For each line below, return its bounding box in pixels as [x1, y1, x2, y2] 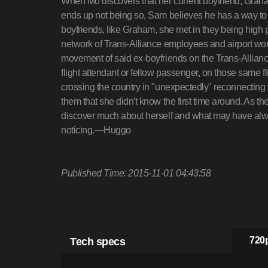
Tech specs [70, 234, 126, 248]
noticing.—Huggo [61, 124, 131, 135]
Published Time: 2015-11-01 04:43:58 [61, 167, 211, 178]
